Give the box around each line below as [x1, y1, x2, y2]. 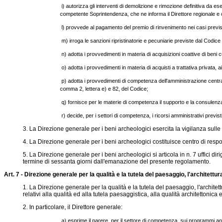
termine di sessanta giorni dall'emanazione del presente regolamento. [22, 158, 211, 165]
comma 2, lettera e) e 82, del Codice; [60, 86, 149, 92]
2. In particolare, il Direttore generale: [22, 204, 122, 211]
